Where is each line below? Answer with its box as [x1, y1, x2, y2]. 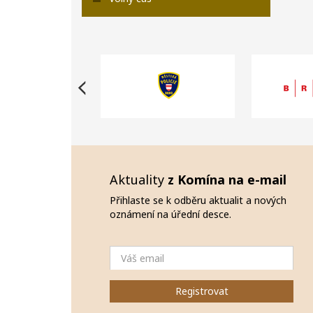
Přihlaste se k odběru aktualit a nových [110, 194, 286, 207]
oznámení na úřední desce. [110, 208, 231, 221]
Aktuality [110, 171, 168, 188]
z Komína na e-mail [168, 171, 286, 188]
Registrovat [175, 284, 228, 298]
